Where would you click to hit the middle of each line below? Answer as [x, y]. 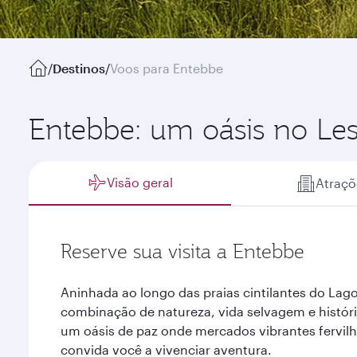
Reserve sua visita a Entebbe [182, 251]
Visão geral [139, 182]
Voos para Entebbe [167, 68]
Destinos [79, 68]
